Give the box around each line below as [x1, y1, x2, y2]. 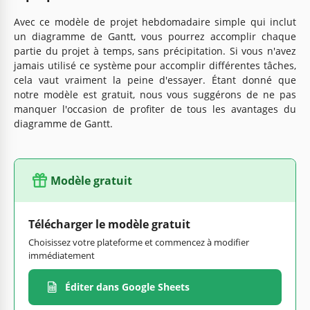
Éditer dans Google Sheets [65, 280, 190, 294]
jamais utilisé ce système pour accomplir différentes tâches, [14, 58, 296, 72]
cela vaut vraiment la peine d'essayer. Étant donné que [14, 73, 296, 86]
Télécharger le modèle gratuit [28, 216, 190, 232]
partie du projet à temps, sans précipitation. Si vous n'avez [14, 44, 296, 57]
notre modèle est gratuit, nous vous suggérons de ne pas [14, 87, 296, 101]
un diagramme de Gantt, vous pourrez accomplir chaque [14, 29, 296, 43]
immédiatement [28, 248, 95, 262]
